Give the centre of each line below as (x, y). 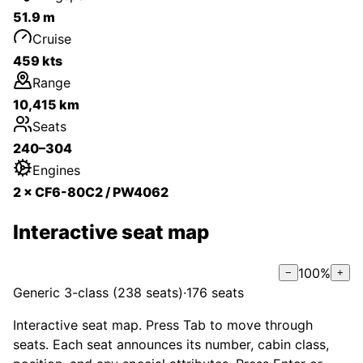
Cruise (52, 38)
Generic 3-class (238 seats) (98, 292)
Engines (56, 170)
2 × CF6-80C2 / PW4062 (91, 192)
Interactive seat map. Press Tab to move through (163, 325)
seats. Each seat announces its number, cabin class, (171, 344)
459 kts (38, 60)
